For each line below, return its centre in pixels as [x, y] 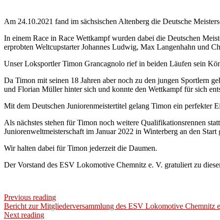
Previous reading [30, 197]
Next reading [24, 215]
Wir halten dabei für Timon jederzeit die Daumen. [81, 148]
